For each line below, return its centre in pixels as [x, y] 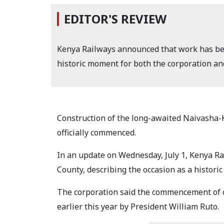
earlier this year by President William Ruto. [138, 206]
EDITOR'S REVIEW [115, 19]
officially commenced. [96, 132]
